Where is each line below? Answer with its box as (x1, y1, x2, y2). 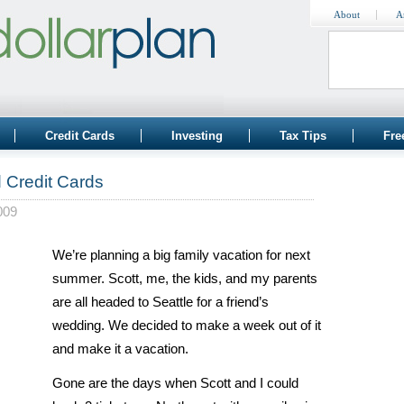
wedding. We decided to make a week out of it (52, 318, 321, 333)
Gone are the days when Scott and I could (52, 376, 298, 390)
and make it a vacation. (52, 342, 188, 356)
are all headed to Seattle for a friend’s (52, 295, 269, 309)
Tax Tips (280, 129, 326, 142)
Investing (171, 129, 223, 142)
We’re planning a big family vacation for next (52, 248, 310, 262)
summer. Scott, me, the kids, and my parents (52, 271, 317, 286)
